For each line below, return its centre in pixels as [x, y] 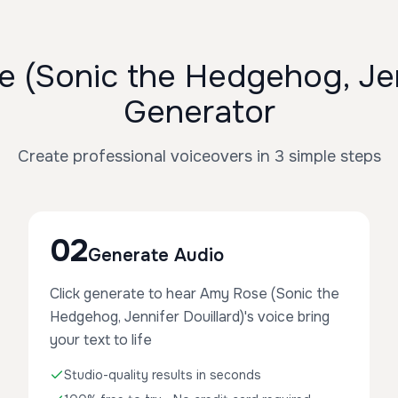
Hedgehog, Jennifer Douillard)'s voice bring [190, 317]
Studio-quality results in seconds [163, 375]
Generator [199, 112]
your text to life [101, 340]
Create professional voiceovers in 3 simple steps [199, 156]
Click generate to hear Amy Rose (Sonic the [195, 294]
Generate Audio [156, 255]
